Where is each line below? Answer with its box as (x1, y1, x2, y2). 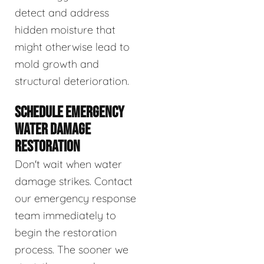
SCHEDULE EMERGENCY (15, 103, 124, 122)
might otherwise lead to (15, 39, 130, 54)
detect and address (15, 5, 109, 19)
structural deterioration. (15, 74, 129, 88)
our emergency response (15, 191, 136, 205)
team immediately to (15, 208, 116, 222)
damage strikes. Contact (15, 174, 133, 188)
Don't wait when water (15, 157, 122, 171)
